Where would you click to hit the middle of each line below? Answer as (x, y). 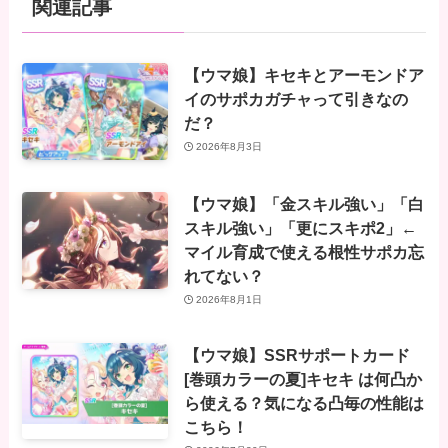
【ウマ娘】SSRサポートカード (296, 354)
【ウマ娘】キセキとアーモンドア (303, 74)
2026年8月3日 (229, 147)
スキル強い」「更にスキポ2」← (300, 227)
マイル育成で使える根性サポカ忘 (303, 251)
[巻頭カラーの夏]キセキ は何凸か (302, 378)
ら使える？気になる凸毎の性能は (303, 402)
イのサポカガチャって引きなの (295, 98)
